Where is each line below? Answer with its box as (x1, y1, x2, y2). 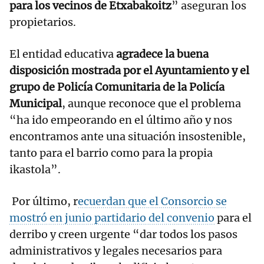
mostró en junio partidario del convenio (9, 211, 214, 225)
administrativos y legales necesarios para (9, 244, 222, 258)
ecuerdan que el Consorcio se (78, 194, 227, 209)
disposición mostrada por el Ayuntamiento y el (9, 64, 249, 78)
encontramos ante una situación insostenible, (9, 130, 246, 144)
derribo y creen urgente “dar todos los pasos (9, 227, 237, 242)
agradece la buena (116, 47, 209, 61)
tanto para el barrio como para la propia (9, 146, 213, 160)
